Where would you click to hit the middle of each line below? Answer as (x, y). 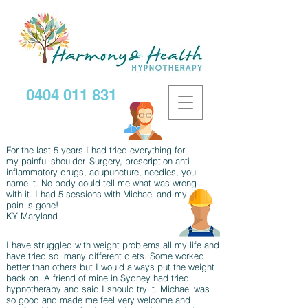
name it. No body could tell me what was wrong (101, 183)
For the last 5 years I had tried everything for (96, 150)
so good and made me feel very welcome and (98, 300)
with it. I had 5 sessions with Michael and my (97, 194)
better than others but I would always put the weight (110, 267)
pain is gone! (35, 205)
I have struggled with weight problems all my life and (113, 245)
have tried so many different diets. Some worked (105, 256)
